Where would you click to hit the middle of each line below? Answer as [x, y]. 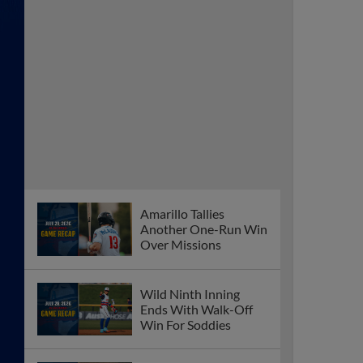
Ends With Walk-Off [196, 309]
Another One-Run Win [204, 229]
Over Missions [181, 245]
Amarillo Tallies [182, 214]
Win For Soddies [186, 324]
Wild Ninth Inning [190, 293]
